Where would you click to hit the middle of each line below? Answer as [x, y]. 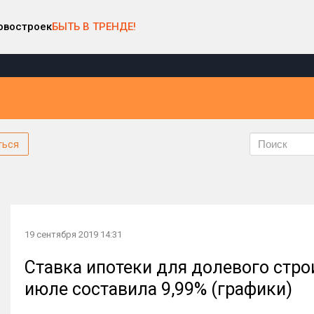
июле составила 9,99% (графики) [158, 289]
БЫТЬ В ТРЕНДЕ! [94, 27]
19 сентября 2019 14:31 [73, 234]
